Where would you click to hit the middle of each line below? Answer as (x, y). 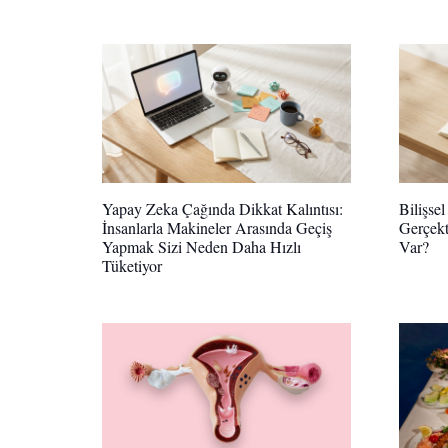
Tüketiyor (132, 266)
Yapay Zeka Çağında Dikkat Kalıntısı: (222, 209)
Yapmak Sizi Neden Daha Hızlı (201, 247)
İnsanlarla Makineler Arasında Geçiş (217, 228)
